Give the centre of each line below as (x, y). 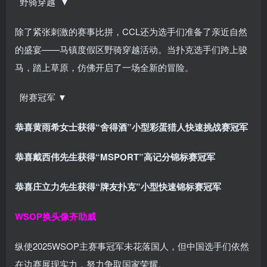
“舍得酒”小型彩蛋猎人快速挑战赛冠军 (172, 127)
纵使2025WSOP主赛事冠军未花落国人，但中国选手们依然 (132, 246)
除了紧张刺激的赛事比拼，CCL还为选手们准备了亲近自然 (131, 31)
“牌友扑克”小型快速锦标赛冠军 (158, 186)
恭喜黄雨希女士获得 (55, 127)
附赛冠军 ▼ (42, 97)
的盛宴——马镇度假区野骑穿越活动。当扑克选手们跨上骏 (131, 49)
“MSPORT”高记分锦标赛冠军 (155, 156)
